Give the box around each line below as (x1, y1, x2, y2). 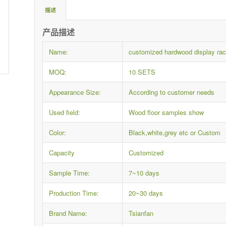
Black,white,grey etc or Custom (129, 128, 221, 138)
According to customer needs (129, 87, 215, 97)
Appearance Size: (49, 87, 101, 97)
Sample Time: (49, 168, 90, 178)
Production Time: (49, 188, 99, 198)
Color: (49, 128, 67, 138)
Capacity (49, 148, 75, 158)
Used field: (49, 107, 81, 118)
